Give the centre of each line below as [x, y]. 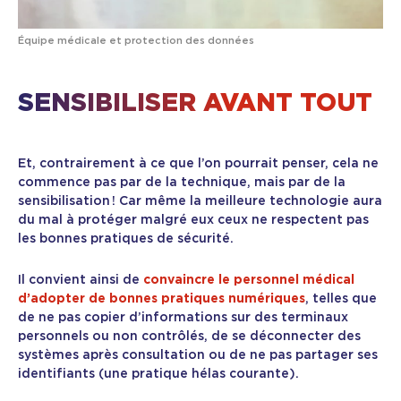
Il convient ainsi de [81, 281]
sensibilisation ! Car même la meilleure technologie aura [200, 202]
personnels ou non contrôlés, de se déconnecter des [189, 337]
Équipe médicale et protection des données [136, 41]
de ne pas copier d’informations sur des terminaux [183, 318]
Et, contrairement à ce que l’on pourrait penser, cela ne [198, 164]
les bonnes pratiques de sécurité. [126, 239]
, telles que [341, 299]
